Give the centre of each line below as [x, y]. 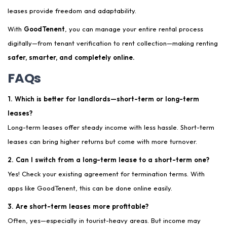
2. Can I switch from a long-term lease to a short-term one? [108, 160]
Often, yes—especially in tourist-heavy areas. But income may [104, 221]
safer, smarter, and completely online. [71, 58]
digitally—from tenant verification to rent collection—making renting [113, 43]
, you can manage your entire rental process [134, 29]
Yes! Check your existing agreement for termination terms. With [106, 174]
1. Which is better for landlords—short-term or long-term [103, 99]
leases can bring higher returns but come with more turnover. [102, 142]
